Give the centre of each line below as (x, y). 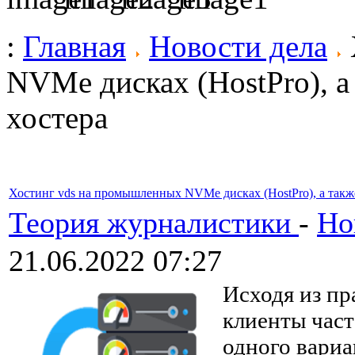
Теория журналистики (154, 223)
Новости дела (238, 46)
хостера (57, 118)
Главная (74, 46)
